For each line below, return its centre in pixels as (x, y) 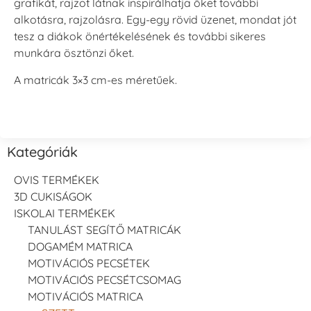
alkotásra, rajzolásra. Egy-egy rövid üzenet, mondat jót (155, 20)
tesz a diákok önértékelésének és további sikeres (140, 36)
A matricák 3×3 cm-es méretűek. (95, 79)
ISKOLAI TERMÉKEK (65, 213)
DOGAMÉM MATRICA (80, 247)
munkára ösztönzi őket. (74, 53)
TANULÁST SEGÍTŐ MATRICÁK (104, 230)
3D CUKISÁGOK (53, 197)
